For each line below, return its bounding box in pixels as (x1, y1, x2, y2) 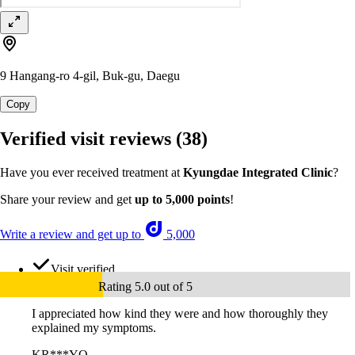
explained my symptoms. (32, 321, 156, 335)
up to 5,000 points (135, 193, 230, 207)
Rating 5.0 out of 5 (98, 280, 193, 294)
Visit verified (51, 262, 115, 277)
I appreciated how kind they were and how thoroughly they (32, 307, 328, 321)
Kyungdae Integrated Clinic (183, 166, 333, 180)
